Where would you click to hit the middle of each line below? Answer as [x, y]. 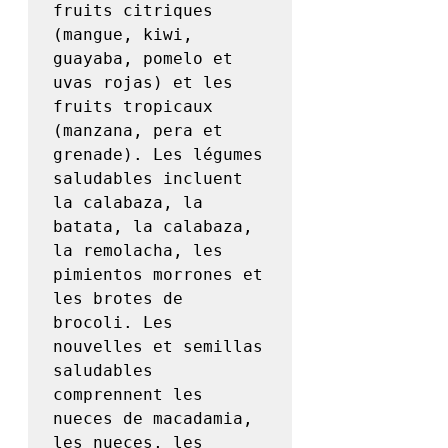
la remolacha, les [138, 251]
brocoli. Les [113, 323]
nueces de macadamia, [153, 419]
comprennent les [128, 395]
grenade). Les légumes [158, 155]
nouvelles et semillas [158, 347]
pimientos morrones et [158, 275]
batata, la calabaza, [153, 227]
